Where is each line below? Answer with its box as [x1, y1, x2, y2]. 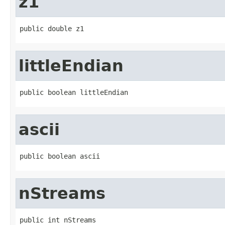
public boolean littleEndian [20, 88, 128, 96]
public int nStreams [20, 215, 96, 224]
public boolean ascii [20, 152, 100, 160]
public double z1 [20, 24, 84, 33]
